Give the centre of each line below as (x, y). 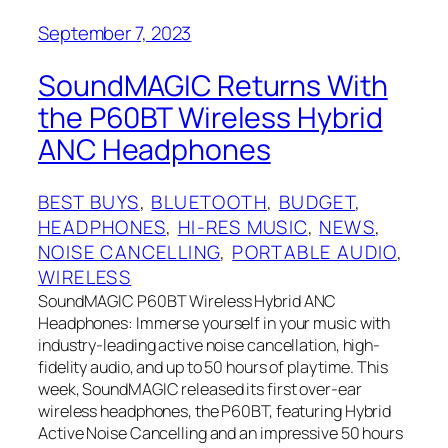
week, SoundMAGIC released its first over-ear (200, 388)
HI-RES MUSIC (242, 226)
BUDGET (317, 201)
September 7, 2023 (115, 33)
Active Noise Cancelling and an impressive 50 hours (220, 432)
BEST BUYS (89, 201)
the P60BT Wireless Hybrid (210, 118)
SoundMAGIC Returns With (213, 86)
